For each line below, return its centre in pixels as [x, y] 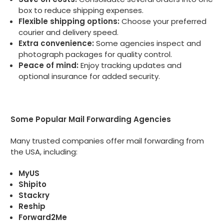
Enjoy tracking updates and [130, 65]
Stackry [34, 195]
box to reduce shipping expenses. [81, 10]
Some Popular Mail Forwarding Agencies [91, 119]
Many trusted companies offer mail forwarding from [107, 140]
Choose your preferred [163, 21]
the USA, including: [44, 151]
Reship [32, 206]
